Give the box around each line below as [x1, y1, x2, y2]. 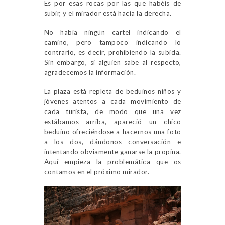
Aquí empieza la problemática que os [44, 158, 181, 166]
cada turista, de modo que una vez [44, 107, 181, 116]
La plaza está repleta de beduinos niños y [44, 87, 181, 96]
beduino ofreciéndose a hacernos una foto [44, 128, 181, 136]
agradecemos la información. [44, 68, 136, 77]
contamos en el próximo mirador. [44, 168, 149, 176]
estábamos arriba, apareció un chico [44, 118, 181, 126]
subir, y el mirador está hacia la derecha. [44, 9, 172, 18]
